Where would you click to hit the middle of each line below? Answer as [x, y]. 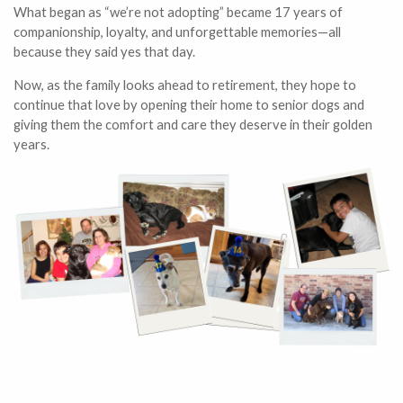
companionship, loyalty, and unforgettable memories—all [177, 32]
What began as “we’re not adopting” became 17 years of [178, 12]
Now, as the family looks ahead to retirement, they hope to [185, 85]
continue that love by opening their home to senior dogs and [189, 105]
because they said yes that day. [104, 52]
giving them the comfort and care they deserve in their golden [193, 125]
